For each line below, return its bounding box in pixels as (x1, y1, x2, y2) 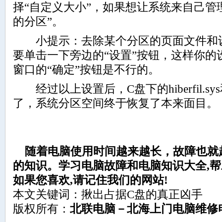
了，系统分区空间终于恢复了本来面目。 (13, 97, 218, 110)
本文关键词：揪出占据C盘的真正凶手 (13, 188, 203, 201)
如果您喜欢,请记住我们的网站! (13, 174, 168, 186)
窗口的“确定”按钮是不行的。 (13, 63, 160, 76)
